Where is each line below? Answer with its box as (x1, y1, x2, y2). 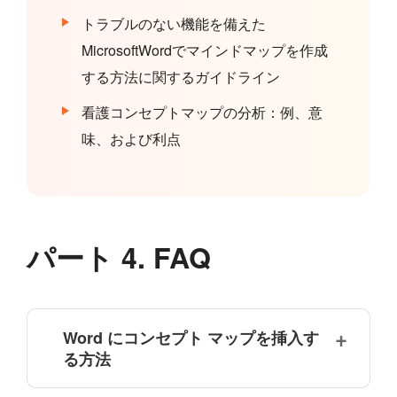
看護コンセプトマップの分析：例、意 (82, 102, 323, 123)
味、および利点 (82, 128, 181, 150)
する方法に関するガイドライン (82, 66, 280, 88)
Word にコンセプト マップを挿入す (63, 326, 319, 350)
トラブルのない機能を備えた (82, 13, 266, 35)
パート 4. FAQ (27, 237, 211, 278)
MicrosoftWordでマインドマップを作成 (82, 40, 328, 61)
